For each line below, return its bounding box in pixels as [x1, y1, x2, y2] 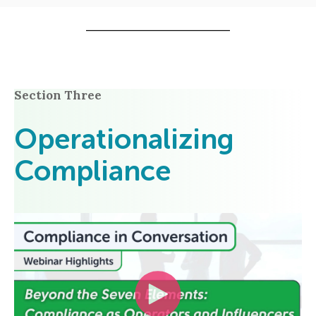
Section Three [14, 87, 102, 103]
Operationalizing [14, 127, 234, 156]
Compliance [14, 159, 171, 188]
